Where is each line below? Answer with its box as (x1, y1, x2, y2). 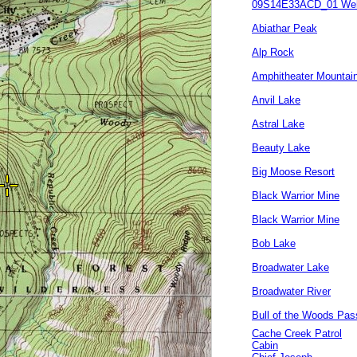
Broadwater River (252, 285, 331, 297)
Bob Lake (252, 237, 296, 249)
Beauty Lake (252, 142, 310, 154)
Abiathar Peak (252, 22, 317, 34)
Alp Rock (252, 46, 294, 58)
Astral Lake (252, 118, 304, 130)
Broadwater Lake (252, 261, 329, 273)
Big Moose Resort (252, 166, 335, 178)
